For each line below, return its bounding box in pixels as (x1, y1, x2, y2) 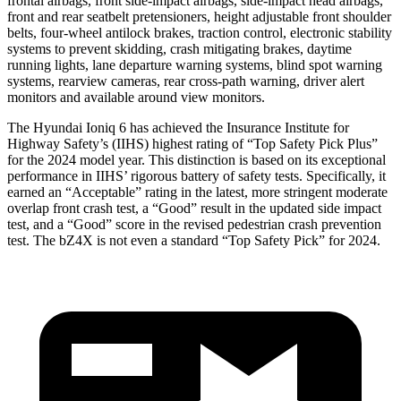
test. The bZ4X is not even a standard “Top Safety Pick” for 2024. (7, 232, 380, 248)
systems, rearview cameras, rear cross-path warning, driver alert (7, 73, 364, 89)
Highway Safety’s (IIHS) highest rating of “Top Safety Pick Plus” (7, 135, 378, 151)
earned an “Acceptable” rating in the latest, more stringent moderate (7, 183, 388, 200)
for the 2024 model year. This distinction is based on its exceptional (7, 151, 386, 167)
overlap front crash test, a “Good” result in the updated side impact (7, 200, 381, 216)
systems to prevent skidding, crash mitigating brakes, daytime (7, 40, 352, 56)
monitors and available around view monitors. (7, 89, 265, 105)
